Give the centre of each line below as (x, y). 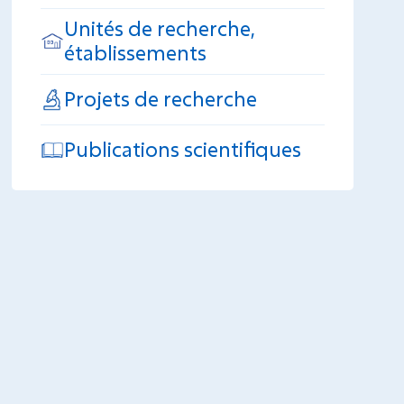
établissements (136, 52)
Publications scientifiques (183, 149)
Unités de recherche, (160, 28)
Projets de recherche (161, 98)
